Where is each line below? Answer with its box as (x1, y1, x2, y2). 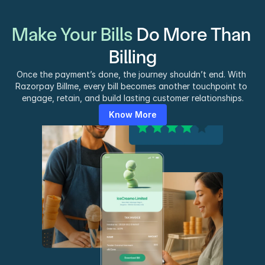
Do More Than (137, 24, 251, 46)
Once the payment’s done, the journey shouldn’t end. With (17, 69, 246, 79)
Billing (108, 46, 157, 68)
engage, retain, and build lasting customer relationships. (21, 93, 244, 103)
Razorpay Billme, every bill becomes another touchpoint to (15, 81, 247, 91)
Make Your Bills (12, 24, 137, 46)
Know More (108, 109, 157, 119)
